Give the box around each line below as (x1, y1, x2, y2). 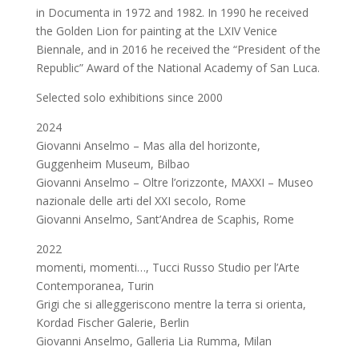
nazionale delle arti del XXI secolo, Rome (35, 193, 246, 208)
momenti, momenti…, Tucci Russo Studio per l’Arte (35, 260, 300, 275)
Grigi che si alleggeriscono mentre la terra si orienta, (35, 296, 306, 312)
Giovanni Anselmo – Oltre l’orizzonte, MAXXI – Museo (35, 175, 313, 190)
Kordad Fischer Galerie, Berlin (35, 315, 189, 330)
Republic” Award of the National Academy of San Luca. (35, 60, 320, 75)
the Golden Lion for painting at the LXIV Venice (35, 23, 277, 38)
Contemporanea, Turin (35, 278, 154, 293)
